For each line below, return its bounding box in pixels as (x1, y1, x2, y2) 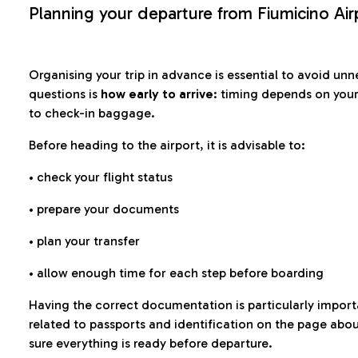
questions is (29, 86, 101, 101)
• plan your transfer (29, 233, 140, 249)
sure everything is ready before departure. (29, 336, 272, 351)
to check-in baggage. (29, 105, 155, 121)
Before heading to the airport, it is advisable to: (29, 137, 305, 153)
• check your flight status (29, 169, 173, 185)
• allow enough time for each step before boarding (29, 265, 324, 280)
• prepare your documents (29, 201, 179, 217)
